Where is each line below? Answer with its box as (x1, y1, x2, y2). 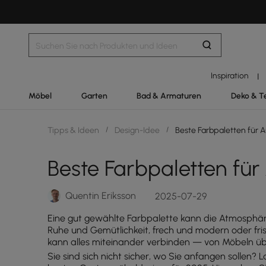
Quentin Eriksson (65, 190, 136, 201)
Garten (81, 91, 107, 100)
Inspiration (211, 71, 249, 80)
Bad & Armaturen (137, 91, 202, 100)
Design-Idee (113, 125, 161, 135)
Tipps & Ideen (47, 125, 101, 135)
